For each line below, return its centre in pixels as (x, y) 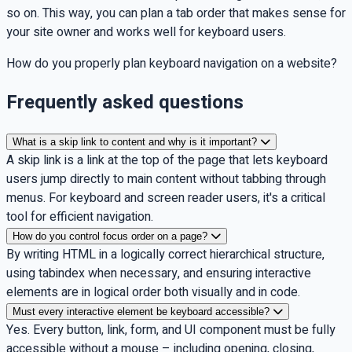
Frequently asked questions (125, 102)
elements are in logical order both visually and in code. (153, 292)
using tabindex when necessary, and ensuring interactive (159, 273)
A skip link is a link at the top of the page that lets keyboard (167, 160)
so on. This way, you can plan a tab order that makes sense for (176, 13)
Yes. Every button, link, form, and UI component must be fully (171, 330)
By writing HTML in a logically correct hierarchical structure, (165, 254)
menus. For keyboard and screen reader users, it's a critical (166, 198)
